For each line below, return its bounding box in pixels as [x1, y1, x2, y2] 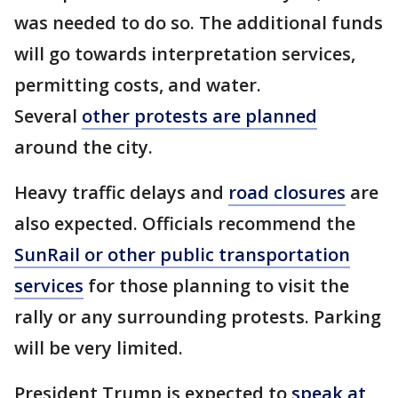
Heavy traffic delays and [14, 180, 228, 205]
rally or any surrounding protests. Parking [14, 305, 381, 330]
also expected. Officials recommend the [14, 211, 355, 236]
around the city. [14, 135, 157, 160]
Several [14, 104, 82, 129]
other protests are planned [82, 104, 317, 129]
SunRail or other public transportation [14, 243, 350, 267]
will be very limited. [14, 336, 183, 361]
